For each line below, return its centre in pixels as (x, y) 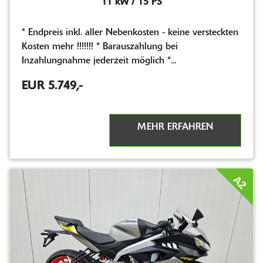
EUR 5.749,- (52, 86)
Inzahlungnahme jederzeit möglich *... (99, 61)
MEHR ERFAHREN (175, 127)
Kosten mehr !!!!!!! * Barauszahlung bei (100, 47)
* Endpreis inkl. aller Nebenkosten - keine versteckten (130, 33)
